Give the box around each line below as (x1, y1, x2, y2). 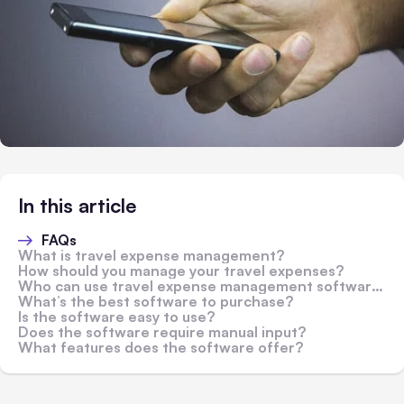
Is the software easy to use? (18, 308, 215, 326)
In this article (18, 193, 136, 218)
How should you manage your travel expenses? (18, 262, 344, 280)
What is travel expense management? (18, 246, 284, 265)
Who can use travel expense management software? (18, 277, 372, 296)
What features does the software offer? (18, 338, 303, 357)
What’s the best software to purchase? (18, 292, 293, 311)
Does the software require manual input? (18, 323, 306, 342)
